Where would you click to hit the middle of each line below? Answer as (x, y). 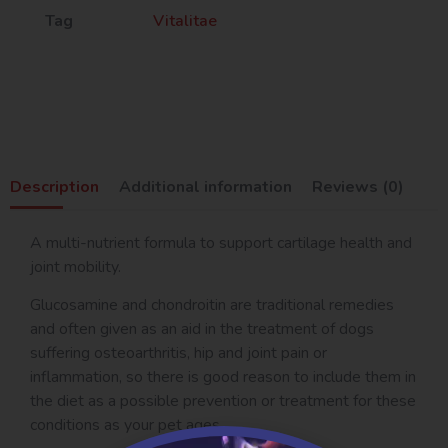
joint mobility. (75, 266)
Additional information (206, 187)
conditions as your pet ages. (126, 425)
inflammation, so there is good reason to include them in (223, 377)
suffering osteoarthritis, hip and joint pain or (178, 353)
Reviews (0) (358, 187)
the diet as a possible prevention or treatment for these (223, 401)
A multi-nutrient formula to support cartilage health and (221, 242)
